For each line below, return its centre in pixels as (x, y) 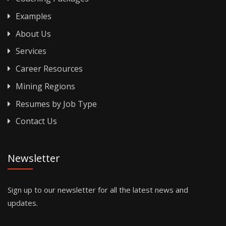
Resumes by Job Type (55, 104)
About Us (32, 34)
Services (30, 51)
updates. (23, 203)
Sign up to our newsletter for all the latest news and (98, 189)
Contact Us (35, 121)
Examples (33, 16)
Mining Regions (44, 86)
